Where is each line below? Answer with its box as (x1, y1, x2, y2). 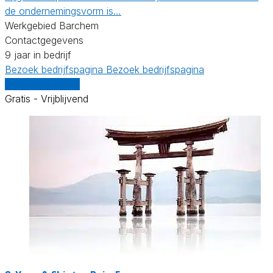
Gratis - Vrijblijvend (5, 92, 88, 105)
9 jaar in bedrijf (5, 48, 71, 61)
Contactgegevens (5, 34, 83, 46)
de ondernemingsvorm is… (5, 4, 121, 17)
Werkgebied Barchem (5, 19, 99, 32)
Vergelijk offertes (5, 77, 80, 90)
